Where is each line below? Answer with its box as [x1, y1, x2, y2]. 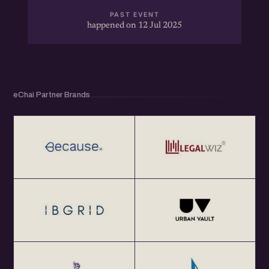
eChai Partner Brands [13, 90, 90, 99]
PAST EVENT [109, 10, 160, 19]
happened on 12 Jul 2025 [87, 20, 182, 30]
